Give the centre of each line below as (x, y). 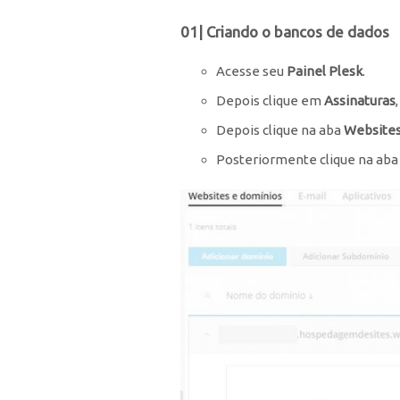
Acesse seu (251, 71)
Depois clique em (270, 100)
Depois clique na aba (280, 130)
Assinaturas (360, 100)
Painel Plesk (325, 71)
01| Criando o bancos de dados (285, 32)
